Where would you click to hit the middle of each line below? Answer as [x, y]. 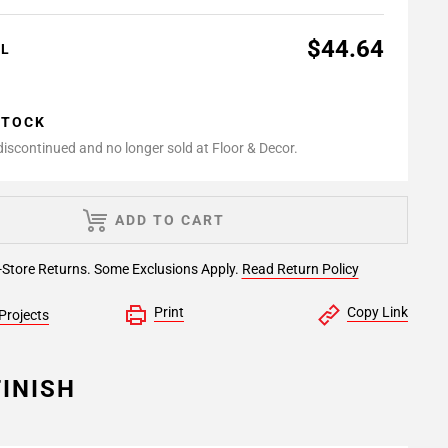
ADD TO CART [170, 220]
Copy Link [377, 312]
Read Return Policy [300, 269]
